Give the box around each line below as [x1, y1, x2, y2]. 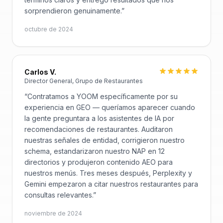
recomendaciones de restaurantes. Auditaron [24, 125, 173, 133]
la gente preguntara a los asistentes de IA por [24, 114, 174, 122]
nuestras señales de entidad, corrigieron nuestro [24, 136, 185, 144]
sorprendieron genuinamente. [24, 6, 121, 15]
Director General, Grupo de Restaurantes [24, 77, 143, 85]
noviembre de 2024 [24, 210, 82, 217]
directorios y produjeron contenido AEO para [24, 158, 173, 166]
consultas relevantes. [24, 191, 93, 199]
